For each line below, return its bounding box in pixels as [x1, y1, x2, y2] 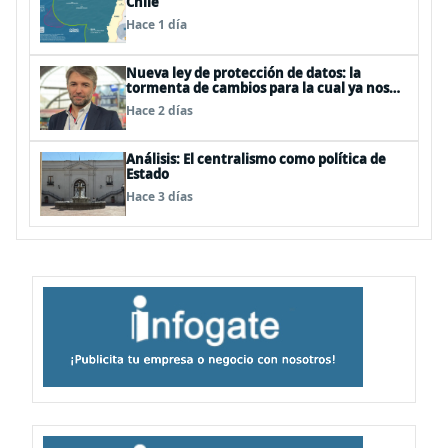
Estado [126, 165, 169, 183]
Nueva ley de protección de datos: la [126, 64, 361, 82]
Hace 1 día [126, 16, 187, 33]
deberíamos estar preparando [126, 94, 323, 112]
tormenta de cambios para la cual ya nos [126, 79, 389, 97]
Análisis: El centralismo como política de [126, 150, 386, 168]
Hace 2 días [126, 102, 193, 119]
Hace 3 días [126, 188, 193, 205]
